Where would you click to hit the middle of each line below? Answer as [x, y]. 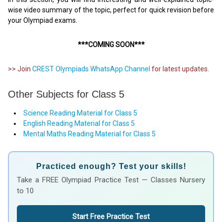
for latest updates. [180, 69]
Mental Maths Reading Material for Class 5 [89, 134]
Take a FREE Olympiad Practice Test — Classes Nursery [111, 180]
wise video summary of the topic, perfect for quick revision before [111, 10]
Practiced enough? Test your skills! [111, 166]
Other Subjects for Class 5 [66, 94]
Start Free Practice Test [111, 216]
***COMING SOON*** [111, 45]
